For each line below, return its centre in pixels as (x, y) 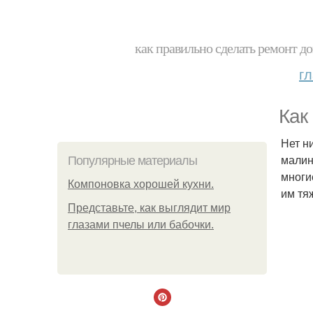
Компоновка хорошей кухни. (141, 184)
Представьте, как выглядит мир (149, 208)
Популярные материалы (132, 161)
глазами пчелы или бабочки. (141, 225)
